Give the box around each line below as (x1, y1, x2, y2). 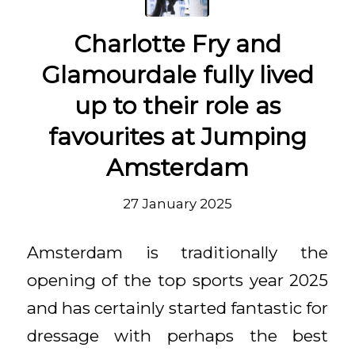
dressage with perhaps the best (26, 325, 329, 345)
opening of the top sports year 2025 (26, 269, 329, 290)
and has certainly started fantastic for (26, 297, 329, 318)
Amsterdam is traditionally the (26, 242, 329, 262)
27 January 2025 (122, 196, 232, 212)
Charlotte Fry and (73, 29, 281, 59)
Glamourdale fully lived (40, 60, 314, 90)
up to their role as (74, 91, 281, 121)
